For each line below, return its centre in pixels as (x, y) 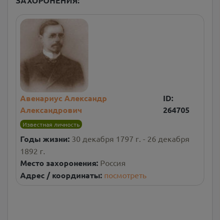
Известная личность (51, 124)
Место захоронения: (60, 163)
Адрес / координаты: (62, 175)
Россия (113, 162)
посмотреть (125, 175)
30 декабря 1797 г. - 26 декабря (131, 138)
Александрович (51, 110)
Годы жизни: (46, 138)
